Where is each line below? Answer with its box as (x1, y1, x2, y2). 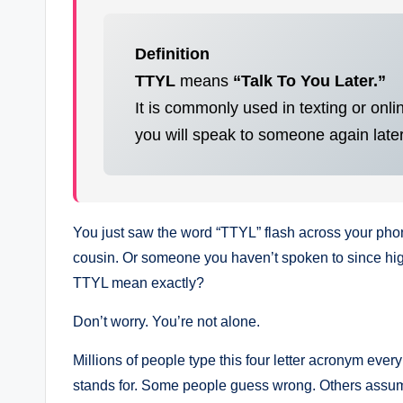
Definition (135, 44, 210, 63)
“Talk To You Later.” (233, 71, 386, 90)
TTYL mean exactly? (73, 274, 204, 291)
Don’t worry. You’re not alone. (73, 313, 260, 329)
